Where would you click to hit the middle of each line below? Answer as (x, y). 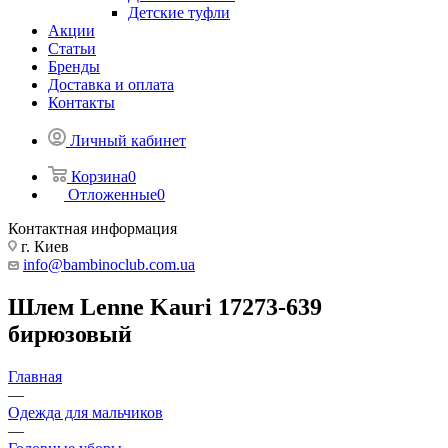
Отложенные (112, 194)
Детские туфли (179, 12)
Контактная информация (92, 228)
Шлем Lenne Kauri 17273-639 (165, 306)
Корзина (99, 176)
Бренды (74, 66)
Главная (35, 376)
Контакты (81, 102)
